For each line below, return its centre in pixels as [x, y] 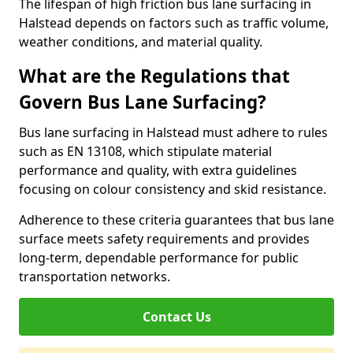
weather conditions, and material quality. [141, 42]
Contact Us [176, 317]
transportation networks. [95, 277]
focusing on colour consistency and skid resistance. [173, 189]
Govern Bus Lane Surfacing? [143, 102]
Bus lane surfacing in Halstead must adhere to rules [173, 132]
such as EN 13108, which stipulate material [145, 151]
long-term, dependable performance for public [159, 258]
